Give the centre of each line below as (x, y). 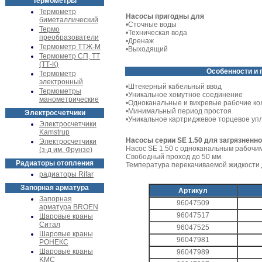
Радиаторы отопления (55, 163)
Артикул (193, 191)
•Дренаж (140, 41)
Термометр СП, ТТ (70, 56)
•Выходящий (147, 49)
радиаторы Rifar (66, 174)
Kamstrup (54, 132)
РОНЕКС (54, 242)
